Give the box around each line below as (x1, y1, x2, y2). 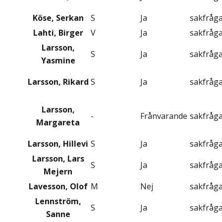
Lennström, (35, 196, 81, 207)
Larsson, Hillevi (28, 138, 88, 150)
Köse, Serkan (32, 12, 84, 24)
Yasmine (41, 55, 75, 66)
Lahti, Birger (33, 27, 83, 39)
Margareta (36, 117, 80, 128)
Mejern (44, 166, 72, 177)
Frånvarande (140, 111, 187, 122)
